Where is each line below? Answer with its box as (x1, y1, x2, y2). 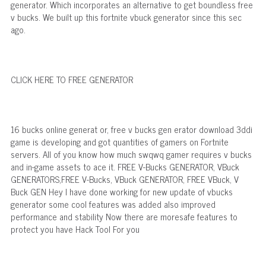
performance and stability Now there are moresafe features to (10, 208, 237, 224)
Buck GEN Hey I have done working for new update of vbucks (10, 183, 233, 199)
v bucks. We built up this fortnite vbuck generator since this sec (10, 9, 242, 24)
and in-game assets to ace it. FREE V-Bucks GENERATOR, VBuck (10, 159, 239, 174)
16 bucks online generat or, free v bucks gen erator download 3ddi (10, 121, 252, 137)
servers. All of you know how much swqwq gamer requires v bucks (10, 146, 252, 161)
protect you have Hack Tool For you (10, 221, 140, 236)
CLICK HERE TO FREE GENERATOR (10, 71, 133, 87)
